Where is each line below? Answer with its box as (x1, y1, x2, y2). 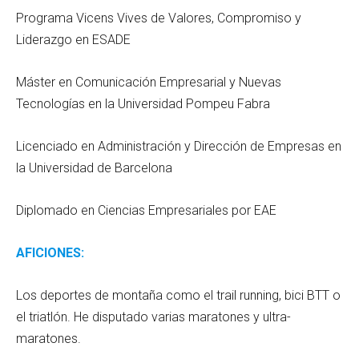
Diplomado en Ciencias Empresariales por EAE (16, 202, 276, 218)
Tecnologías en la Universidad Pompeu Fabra (16, 95, 270, 111)
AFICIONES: (16, 244, 84, 260)
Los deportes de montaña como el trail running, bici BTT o (16, 287, 341, 303)
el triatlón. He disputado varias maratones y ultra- (16, 309, 291, 325)
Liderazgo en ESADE (16, 31, 131, 47)
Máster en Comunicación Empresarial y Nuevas (16, 74, 281, 90)
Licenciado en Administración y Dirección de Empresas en (16, 138, 341, 154)
